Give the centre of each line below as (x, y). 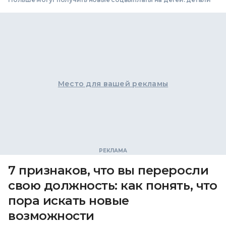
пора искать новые (69, 201)
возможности (51, 216)
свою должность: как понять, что (113, 186)
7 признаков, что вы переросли (108, 171)
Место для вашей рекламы (113, 84)
